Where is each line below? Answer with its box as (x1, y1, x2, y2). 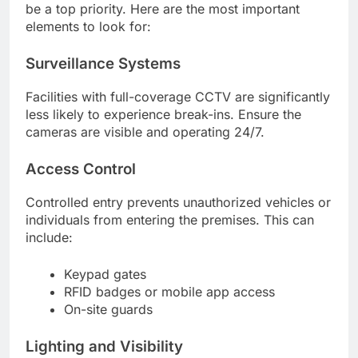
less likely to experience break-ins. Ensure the (26, 106, 301, 123)
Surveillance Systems (26, 54, 181, 74)
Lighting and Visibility (26, 336, 183, 356)
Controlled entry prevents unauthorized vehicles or (26, 193, 331, 210)
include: (26, 229, 73, 245)
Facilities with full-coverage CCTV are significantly (26, 89, 330, 105)
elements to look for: (26, 18, 151, 35)
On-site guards (64, 300, 153, 317)
